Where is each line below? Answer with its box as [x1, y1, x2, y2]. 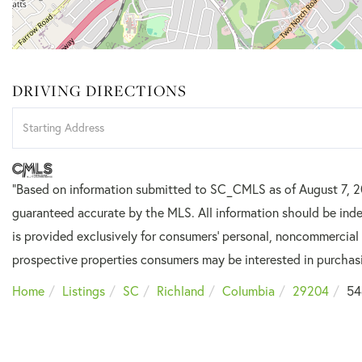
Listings [62, 283, 105, 300]
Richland [157, 283, 204, 300]
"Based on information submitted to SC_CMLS [12, 181, 269, 198]
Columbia [222, 283, 275, 300]
